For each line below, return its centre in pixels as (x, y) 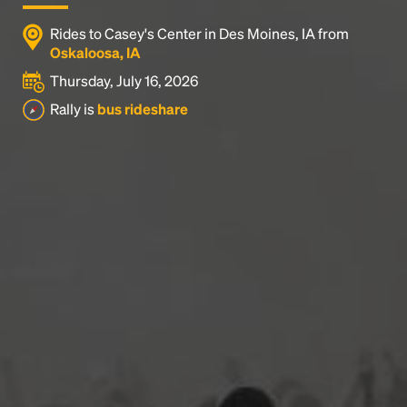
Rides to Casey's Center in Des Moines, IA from (199, 33)
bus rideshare (143, 109)
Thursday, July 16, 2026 (124, 80)
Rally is (74, 109)
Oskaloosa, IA (95, 52)
